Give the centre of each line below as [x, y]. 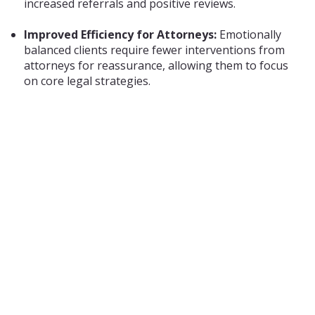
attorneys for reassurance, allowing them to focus [156, 66]
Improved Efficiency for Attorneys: [122, 35]
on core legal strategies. [88, 81]
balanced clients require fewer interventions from [155, 50]
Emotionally [251, 35]
